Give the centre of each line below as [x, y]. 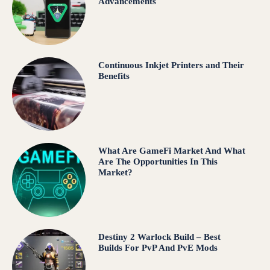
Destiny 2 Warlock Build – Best [159, 237]
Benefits [114, 76]
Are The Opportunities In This [158, 162]
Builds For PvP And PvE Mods [158, 247]
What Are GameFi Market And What [171, 151]
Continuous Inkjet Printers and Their [171, 65]
